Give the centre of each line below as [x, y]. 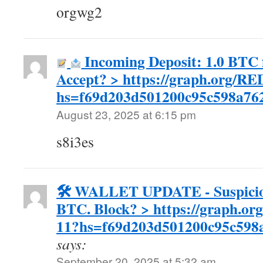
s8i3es [75, 141]
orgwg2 [79, 12]
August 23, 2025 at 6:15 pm [126, 114]
